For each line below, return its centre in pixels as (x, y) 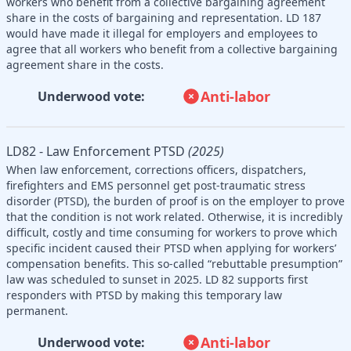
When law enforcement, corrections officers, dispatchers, (156, 169)
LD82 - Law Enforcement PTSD (96, 151)
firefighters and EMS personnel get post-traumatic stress (156, 185)
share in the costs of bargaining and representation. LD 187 (164, 17)
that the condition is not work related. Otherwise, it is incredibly (174, 216)
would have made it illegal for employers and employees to (162, 33)
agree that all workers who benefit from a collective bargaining (172, 49)
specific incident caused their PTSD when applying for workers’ (171, 248)
